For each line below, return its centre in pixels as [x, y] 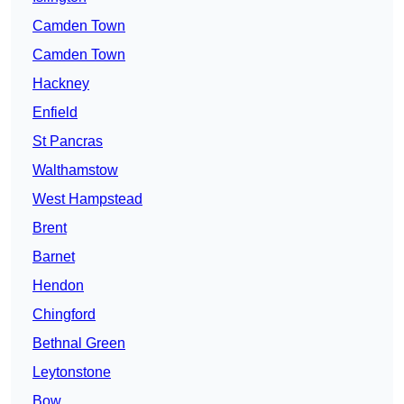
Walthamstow [75, 170]
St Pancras [68, 142]
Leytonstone [72, 372]
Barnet [54, 257]
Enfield [55, 113]
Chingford [64, 315]
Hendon [58, 286]
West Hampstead [87, 199]
